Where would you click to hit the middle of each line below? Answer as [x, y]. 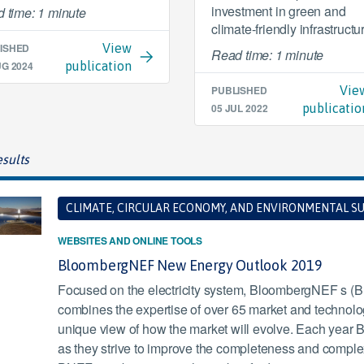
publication [98, 66]
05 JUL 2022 [239, 108]
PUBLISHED [239, 90]
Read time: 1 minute [267, 55]
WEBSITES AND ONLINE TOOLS [130, 240]
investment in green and [278, 11]
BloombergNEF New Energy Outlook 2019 [190, 265]
